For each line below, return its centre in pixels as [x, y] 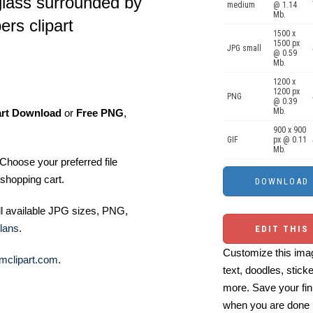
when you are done [266, 305]
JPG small [244, 48]
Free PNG [100, 113]
